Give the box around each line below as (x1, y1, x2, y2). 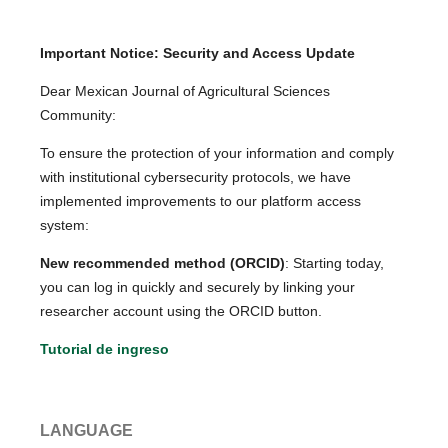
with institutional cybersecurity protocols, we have (40, 169, 352, 186)
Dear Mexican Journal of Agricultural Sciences (40, 83, 331, 100)
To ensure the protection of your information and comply (40, 145, 395, 162)
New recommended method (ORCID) (40, 255, 286, 272)
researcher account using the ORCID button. (40, 303, 323, 320)
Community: (40, 107, 117, 124)
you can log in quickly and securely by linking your (40, 279, 356, 296)
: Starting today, (285, 255, 385, 272)
